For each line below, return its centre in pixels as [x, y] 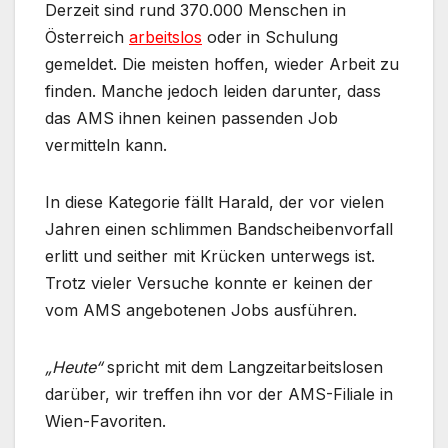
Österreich [87, 36]
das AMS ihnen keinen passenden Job [191, 117]
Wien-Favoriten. [105, 420]
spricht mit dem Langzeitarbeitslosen [242, 366]
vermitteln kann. [106, 144]
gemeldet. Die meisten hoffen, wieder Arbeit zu [222, 63]
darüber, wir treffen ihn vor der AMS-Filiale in [219, 393]
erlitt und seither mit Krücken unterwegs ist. [210, 255]
